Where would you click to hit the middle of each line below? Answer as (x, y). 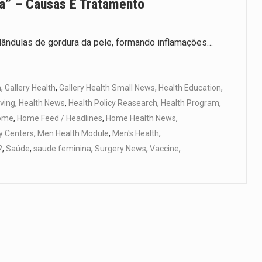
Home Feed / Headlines (60, 118)
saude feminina (62, 149)
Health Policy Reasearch (113, 103)
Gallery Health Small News (107, 88)
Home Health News (141, 118)
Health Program (190, 103)
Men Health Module (73, 134)
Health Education (190, 88)
